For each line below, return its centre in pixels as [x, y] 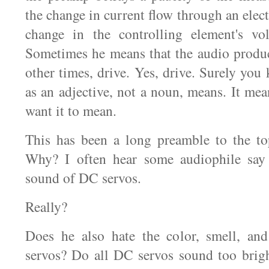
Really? [46, 207]
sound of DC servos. [83, 178]
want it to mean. [71, 110]
